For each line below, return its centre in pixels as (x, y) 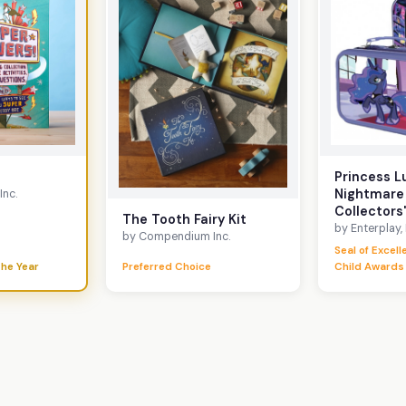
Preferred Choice (166, 267)
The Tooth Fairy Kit (184, 219)
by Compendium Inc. (176, 236)
